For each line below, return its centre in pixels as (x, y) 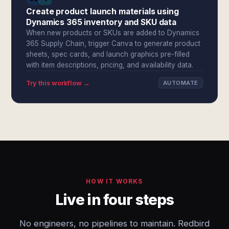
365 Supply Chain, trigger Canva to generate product (113, 43)
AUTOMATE (181, 83)
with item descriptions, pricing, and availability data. (110, 65)
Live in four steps (114, 200)
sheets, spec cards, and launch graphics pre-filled (108, 54)
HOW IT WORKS (114, 181)
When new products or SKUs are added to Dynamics (113, 33)
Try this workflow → (58, 83)
